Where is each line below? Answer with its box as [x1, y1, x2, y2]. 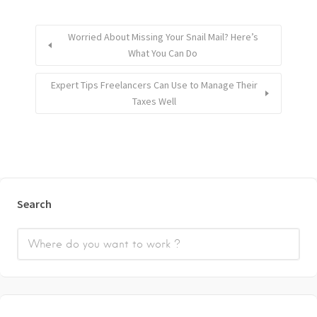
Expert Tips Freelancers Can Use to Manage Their [51, 79, 258, 92]
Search [17, 197, 52, 212]
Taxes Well [132, 95, 176, 108]
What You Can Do [128, 47, 197, 60]
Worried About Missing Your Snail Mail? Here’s [67, 30, 258, 44]
